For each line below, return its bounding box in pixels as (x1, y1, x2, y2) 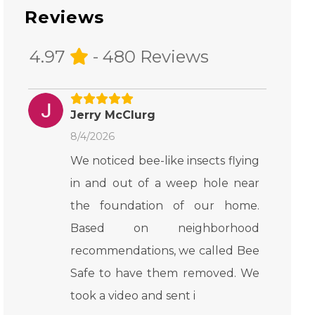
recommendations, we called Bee (70, 244, 259, 257)
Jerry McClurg (70, 108, 155, 122)
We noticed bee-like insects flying (70, 154, 259, 167)
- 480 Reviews (88, 46, 209, 67)
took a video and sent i (70, 289, 195, 302)
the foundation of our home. (70, 199, 259, 212)
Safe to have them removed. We (70, 266, 259, 280)
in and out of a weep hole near (70, 176, 259, 190)
